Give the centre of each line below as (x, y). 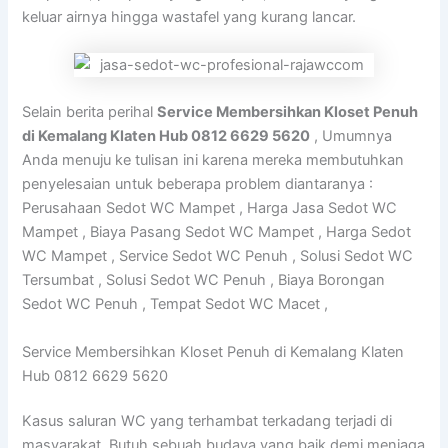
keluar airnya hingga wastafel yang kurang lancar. (189, 17)
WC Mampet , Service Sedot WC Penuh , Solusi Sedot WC (218, 256)
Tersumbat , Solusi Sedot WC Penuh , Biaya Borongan (204, 280)
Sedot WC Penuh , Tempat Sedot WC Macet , (175, 304)
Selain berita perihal (90, 112)
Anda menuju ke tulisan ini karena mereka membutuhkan (213, 160)
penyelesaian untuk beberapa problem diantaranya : (198, 184)
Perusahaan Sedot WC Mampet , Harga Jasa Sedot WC (210, 208)
